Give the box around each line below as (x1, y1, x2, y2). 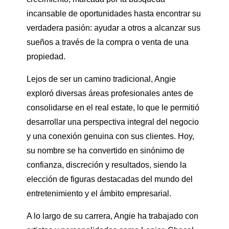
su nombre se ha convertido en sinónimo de (27, 146, 185, 155)
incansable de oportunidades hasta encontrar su (27, 9, 201, 18)
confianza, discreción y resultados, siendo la (27, 161, 187, 170)
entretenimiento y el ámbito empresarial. (27, 189, 171, 198)
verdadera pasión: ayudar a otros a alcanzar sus (27, 24, 200, 33)
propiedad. (27, 52, 65, 61)
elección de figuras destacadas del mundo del (27, 175, 193, 184)
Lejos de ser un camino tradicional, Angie (27, 75, 176, 84)
